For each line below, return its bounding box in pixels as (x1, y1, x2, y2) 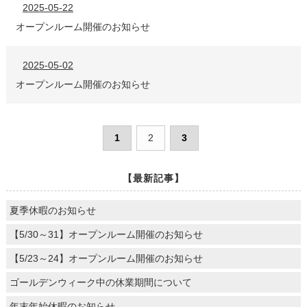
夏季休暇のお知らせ (9, 204, 96, 216)
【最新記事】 (122, 172, 184, 184)
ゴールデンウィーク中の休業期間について (9, 276, 192, 288)
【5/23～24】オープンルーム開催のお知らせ (9, 252, 203, 264)
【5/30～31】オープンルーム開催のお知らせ (9, 228, 203, 240)
